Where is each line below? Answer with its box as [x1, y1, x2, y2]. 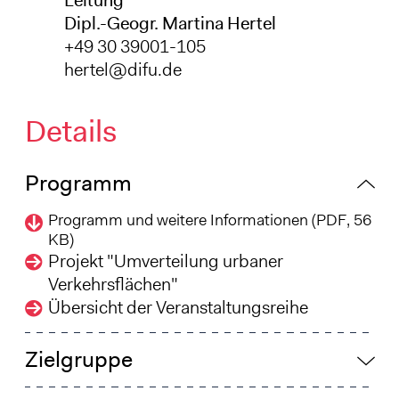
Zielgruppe [24, 344, 133, 374]
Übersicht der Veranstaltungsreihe [47, 295, 308, 319]
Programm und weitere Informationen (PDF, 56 [47, 208, 371, 231]
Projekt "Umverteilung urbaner [47, 248, 283, 273]
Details [24, 110, 117, 151]
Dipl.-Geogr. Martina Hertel [63, 11, 276, 35]
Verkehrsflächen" [47, 272, 178, 296]
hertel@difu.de [63, 57, 182, 81]
